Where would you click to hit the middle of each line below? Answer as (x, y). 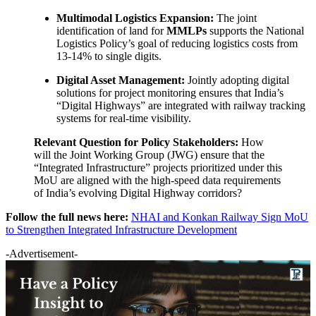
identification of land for (111, 30)
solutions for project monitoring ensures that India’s (170, 92)
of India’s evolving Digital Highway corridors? (138, 193)
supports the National (255, 30)
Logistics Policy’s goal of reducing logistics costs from (177, 43)
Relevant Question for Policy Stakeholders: (138, 142)
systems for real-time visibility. (124, 118)
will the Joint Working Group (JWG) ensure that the (149, 154)
